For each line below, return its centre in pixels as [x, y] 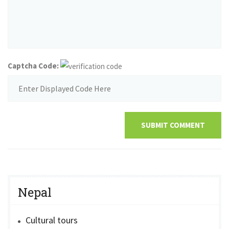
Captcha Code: [33, 65]
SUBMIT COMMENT [173, 125]
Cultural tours [52, 220]
